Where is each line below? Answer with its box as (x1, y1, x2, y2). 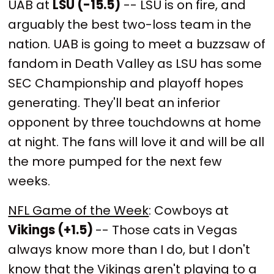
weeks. (8, 172, 51, 190)
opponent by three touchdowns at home (8, 113, 262, 131)
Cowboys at (154, 201, 229, 219)
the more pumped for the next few (8, 152, 223, 170)
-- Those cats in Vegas (95, 221, 238, 239)
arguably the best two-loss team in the (8, 15, 252, 33)
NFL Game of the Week (8, 201, 149, 219)
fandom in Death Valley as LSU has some (8, 54, 262, 72)
